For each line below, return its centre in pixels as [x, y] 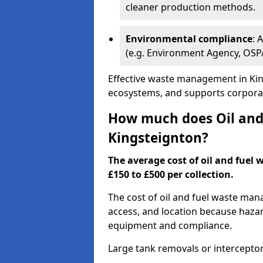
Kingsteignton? [158, 138]
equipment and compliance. [170, 225]
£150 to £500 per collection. [171, 174]
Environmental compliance [189, 39]
